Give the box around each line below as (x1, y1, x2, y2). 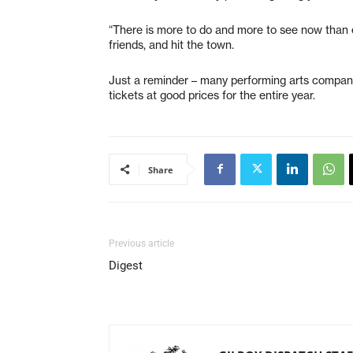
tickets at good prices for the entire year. (109, 87, 315, 102)
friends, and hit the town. (109, 37, 234, 52)
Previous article (109, 237, 174, 249)
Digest (109, 258, 143, 273)
